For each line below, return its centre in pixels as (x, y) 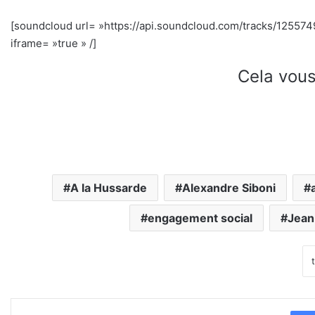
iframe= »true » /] (53, 44)
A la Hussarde (109, 188)
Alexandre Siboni (229, 188)
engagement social (200, 218)
